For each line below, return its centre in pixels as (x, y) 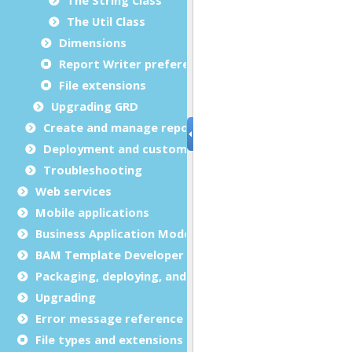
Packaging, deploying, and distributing (147, 275)
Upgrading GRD (95, 106)
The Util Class (106, 21)
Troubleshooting (93, 169)
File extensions (103, 84)
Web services (73, 191)
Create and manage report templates (154, 127)
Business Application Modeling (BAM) (143, 233)
